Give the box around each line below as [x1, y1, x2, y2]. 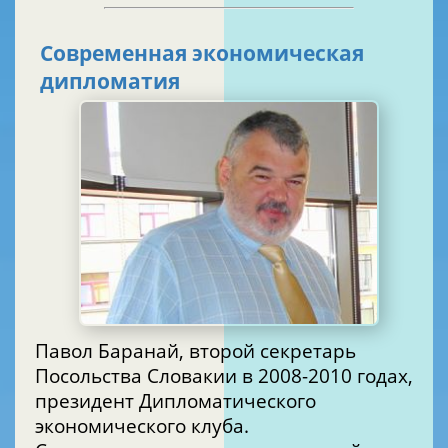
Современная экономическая [40, 39, 192, 68]
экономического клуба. [35, 412, 254, 438]
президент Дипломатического [35, 387, 316, 413]
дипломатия [40, 67, 180, 96]
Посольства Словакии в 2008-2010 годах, [35, 362, 242, 388]
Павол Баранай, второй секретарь [35, 337, 356, 363]
